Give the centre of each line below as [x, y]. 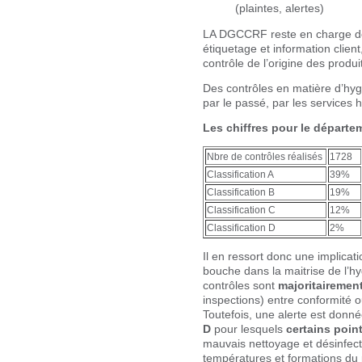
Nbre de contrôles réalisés [265, 156]
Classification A [240, 174]
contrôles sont [240, 286]
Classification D [241, 227]
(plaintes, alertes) [280, 8]
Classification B [241, 192]
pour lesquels [248, 329]
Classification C [241, 210]
